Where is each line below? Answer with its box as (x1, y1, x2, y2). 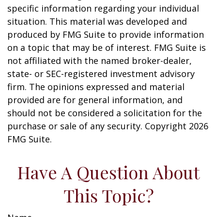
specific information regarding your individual (7, 2, 199, 14)
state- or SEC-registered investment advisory (7, 68, 195, 79)
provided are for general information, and (7, 94, 183, 106)
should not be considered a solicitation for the (7, 107, 202, 119)
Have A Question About (17, 160, 200, 184)
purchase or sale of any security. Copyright (7, 120, 189, 132)
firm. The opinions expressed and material (7, 81, 185, 93)
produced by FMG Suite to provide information (7, 29, 204, 40)
